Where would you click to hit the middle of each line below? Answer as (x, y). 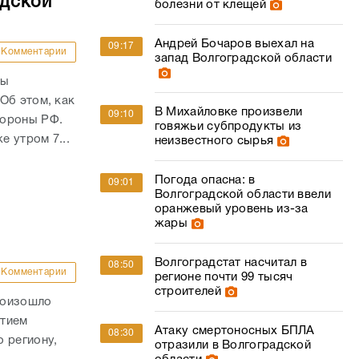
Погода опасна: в (205, 180)
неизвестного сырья (214, 141)
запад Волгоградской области (243, 58)
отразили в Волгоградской (233, 345)
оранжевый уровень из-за (231, 209)
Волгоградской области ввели (242, 195)
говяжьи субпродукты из (228, 127)
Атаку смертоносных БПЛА (234, 331)
